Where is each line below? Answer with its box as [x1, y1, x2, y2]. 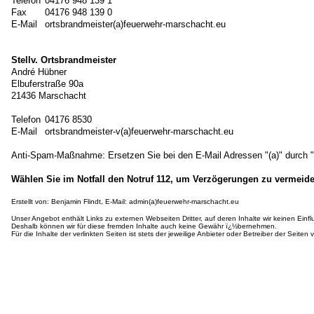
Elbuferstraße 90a [11, 78, 83, 89]
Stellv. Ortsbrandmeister [11, 55, 116, 65]
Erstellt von [11, 198, 47, 205]
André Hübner [11, 67, 67, 77]
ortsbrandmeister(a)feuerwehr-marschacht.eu [45, 19, 226, 29]
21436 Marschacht [11, 90, 86, 101]
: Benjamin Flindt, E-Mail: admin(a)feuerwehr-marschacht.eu [47, 198, 239, 205]
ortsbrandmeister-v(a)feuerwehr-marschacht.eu [45, 126, 233, 137]
